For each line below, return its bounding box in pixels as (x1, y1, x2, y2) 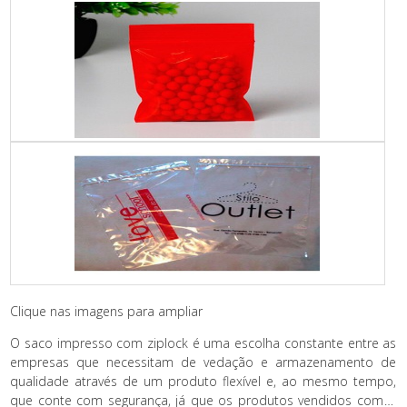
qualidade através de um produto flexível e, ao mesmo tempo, (10, 372, 397, 391)
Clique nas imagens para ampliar (10, 303, 203, 321)
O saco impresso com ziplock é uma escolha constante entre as (10, 334, 397, 352)
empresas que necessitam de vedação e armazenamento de (10, 353, 397, 372)
